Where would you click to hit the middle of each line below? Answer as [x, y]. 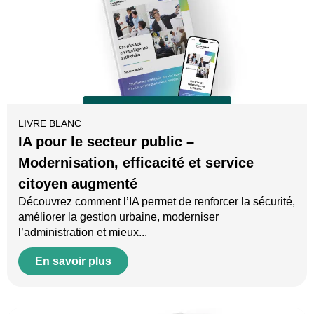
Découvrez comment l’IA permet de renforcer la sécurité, [157, 202]
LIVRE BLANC [50, 124]
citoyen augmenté [78, 184]
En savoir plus [73, 261]
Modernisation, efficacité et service [136, 163]
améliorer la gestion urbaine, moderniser [118, 217]
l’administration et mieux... [83, 233]
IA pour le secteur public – [106, 142]
